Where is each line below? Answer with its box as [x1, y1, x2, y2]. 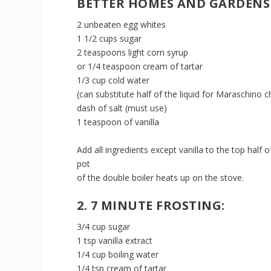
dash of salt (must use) [77, 102, 168, 114]
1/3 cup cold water [77, 74, 150, 87]
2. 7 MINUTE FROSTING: [77, 197, 225, 214]
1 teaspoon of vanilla [77, 116, 160, 128]
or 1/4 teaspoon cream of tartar [77, 60, 203, 73]
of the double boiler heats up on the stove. [77, 171, 244, 183]
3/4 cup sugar [77, 221, 131, 233]
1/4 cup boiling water [77, 249, 159, 261]
